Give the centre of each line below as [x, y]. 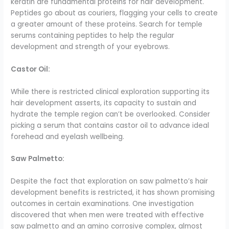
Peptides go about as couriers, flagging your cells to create [114, 13]
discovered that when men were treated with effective [108, 215]
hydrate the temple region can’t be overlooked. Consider [111, 114]
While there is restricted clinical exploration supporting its [110, 91]
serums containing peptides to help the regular [93, 35]
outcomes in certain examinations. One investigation [102, 204]
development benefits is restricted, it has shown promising [113, 193]
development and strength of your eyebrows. [90, 47]
